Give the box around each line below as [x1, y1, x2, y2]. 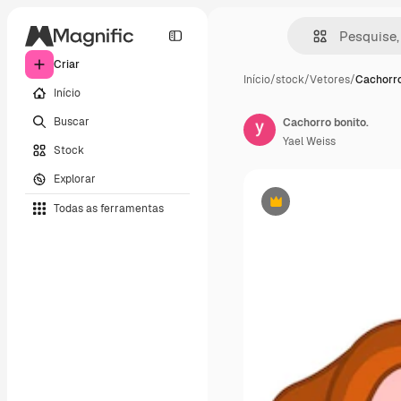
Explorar [54, 171, 96, 186]
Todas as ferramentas [54, 200, 164, 216]
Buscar [54, 114, 90, 129]
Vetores [310, 73, 350, 87]
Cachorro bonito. [283, 115, 369, 130]
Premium [274, 200, 321, 216]
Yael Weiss [283, 134, 336, 149]
